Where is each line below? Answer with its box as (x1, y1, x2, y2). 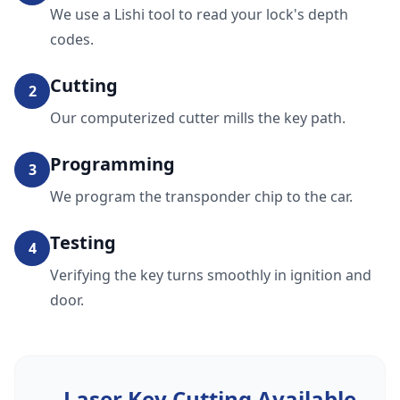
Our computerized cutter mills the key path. (50, 108, 346, 128)
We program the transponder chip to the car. (50, 187, 353, 206)
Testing (50, 230, 116, 254)
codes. (50, 29, 94, 49)
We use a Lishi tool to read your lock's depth (50, 4, 348, 24)
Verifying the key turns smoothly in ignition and (50, 265, 371, 285)
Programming (50, 152, 175, 176)
